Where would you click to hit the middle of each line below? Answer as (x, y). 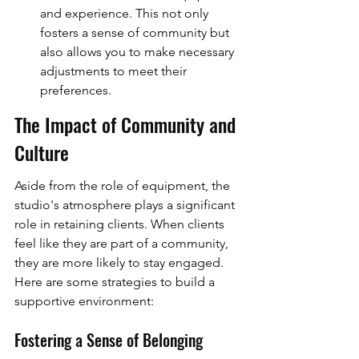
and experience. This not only (126, 14)
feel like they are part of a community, (123, 244)
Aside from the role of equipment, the (124, 186)
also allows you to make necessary (139, 52)
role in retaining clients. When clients (121, 224)
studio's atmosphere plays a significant (126, 205)
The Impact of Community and (127, 124)
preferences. (76, 91)
